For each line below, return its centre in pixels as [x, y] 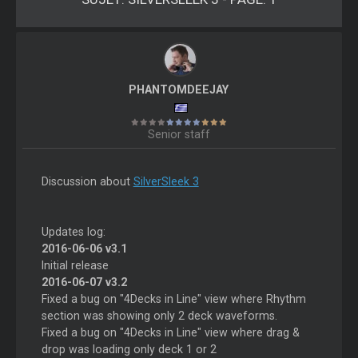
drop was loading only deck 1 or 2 [129, 350]
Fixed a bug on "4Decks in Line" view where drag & [170, 333]
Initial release [75, 266]
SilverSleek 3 [166, 182]
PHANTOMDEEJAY [179, 90]
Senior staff [179, 135]
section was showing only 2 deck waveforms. [159, 316]
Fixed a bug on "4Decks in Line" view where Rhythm [173, 299]
